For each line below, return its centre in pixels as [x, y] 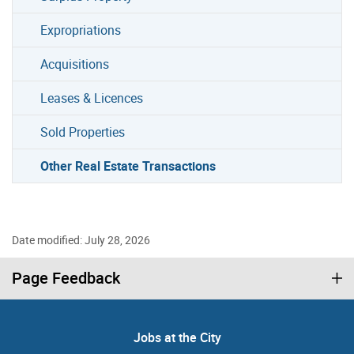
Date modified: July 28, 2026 [81, 239]
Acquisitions [75, 64]
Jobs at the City [177, 337]
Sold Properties [83, 132]
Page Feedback [66, 277]
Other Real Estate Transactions [128, 166]
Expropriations [81, 30]
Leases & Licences [92, 98]
